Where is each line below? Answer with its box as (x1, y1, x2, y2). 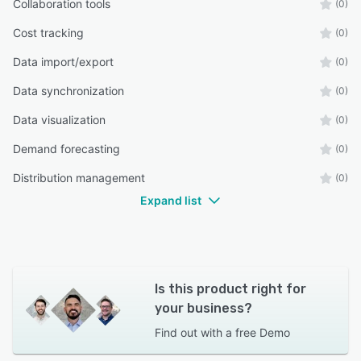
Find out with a (154, 326, 232, 339)
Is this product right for (154, 281, 306, 297)
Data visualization (13, 113, 106, 127)
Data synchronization (13, 84, 124, 98)
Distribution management (13, 171, 145, 185)
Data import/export (13, 55, 114, 68)
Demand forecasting (13, 142, 120, 156)
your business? (154, 301, 252, 316)
